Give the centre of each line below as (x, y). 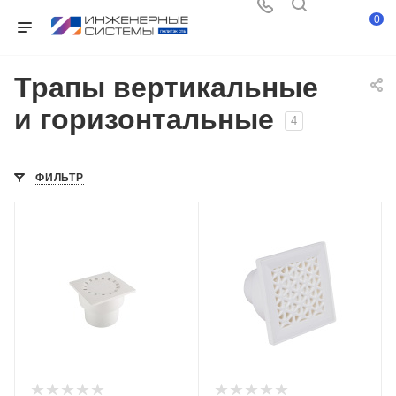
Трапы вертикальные (166, 88)
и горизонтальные (144, 119)
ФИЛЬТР (60, 178)
